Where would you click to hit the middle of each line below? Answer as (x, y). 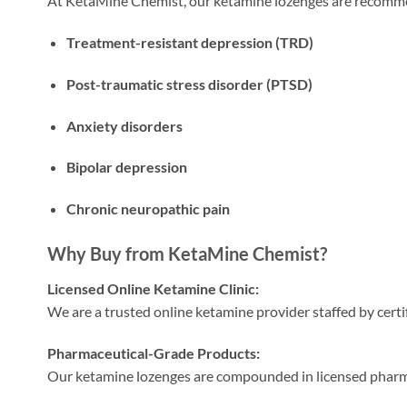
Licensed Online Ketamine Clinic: (153, 288)
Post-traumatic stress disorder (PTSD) (189, 84)
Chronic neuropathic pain (148, 209)
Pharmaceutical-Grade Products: (154, 352)
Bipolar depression (126, 167)
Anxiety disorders (124, 125)
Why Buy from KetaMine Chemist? (187, 253)
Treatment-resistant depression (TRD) (189, 42)
